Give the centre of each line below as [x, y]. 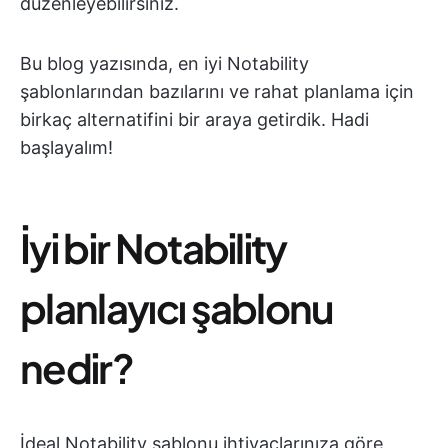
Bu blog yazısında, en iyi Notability [164, 63]
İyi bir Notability [153, 247]
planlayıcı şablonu [177, 307]
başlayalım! [66, 147]
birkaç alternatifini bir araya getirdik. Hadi [194, 119]
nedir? [76, 367]
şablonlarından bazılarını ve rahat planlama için [217, 91]
